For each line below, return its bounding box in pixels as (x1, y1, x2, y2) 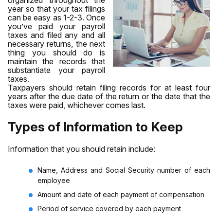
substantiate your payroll (8, 65, 105, 75)
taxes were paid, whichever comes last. (8, 100, 145, 110)
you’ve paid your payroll (8, 21, 105, 31)
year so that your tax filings (8, 3, 105, 14)
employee (37, 176, 70, 184)
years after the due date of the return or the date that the (8, 91, 210, 101)
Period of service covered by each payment (37, 204, 181, 213)
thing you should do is (8, 47, 105, 57)
